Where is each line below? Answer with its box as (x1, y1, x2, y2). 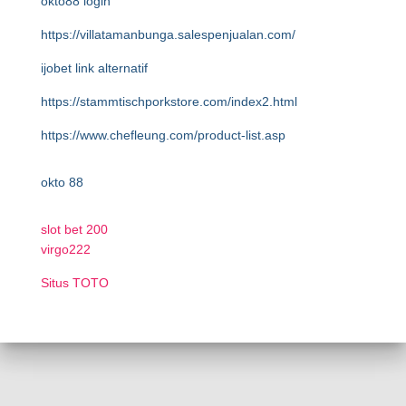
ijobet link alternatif (41, 61, 148, 75)
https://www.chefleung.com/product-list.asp (41, 128, 285, 142)
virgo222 (41, 242, 91, 256)
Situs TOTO (41, 275, 109, 290)
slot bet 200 (41, 222, 108, 237)
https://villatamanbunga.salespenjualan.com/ (41, 27, 295, 42)
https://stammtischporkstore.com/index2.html (41, 94, 297, 109)
